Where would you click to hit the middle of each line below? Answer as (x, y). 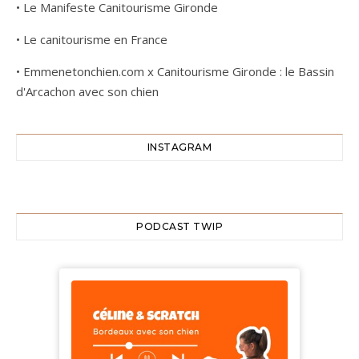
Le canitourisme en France (95, 39)
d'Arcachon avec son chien (87, 91)
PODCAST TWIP (179, 226)
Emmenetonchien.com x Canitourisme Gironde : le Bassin (179, 71)
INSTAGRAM (179, 147)
